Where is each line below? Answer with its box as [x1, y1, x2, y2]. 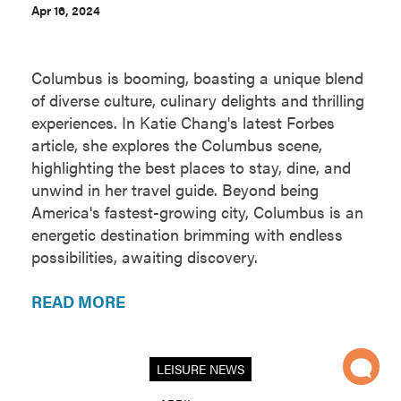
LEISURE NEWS [157, 360, 244, 379]
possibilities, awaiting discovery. [31, 245, 258, 269]
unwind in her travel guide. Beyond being [31, 178, 319, 201]
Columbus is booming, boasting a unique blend [31, 66, 363, 90]
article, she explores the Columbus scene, [31, 133, 322, 157]
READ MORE [31, 290, 125, 313]
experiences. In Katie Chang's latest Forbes [31, 111, 335, 134]
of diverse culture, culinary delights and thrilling [31, 89, 364, 112]
